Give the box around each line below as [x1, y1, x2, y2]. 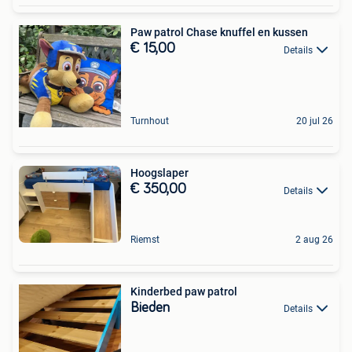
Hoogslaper [130, 167, 189, 180]
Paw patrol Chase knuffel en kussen [130, 26, 308, 39]
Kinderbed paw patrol [130, 285, 237, 298]
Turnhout [130, 115, 169, 127]
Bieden [130, 301, 170, 315]
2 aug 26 [295, 234, 333, 245]
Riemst [130, 234, 159, 245]
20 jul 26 [296, 115, 333, 127]
